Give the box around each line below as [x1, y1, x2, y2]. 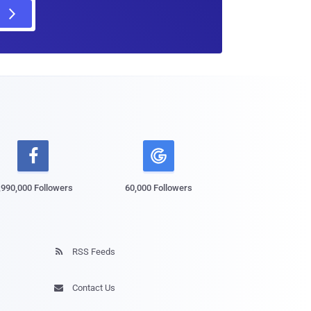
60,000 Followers [125, 182, 193, 193]
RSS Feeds [70, 246, 115, 257]
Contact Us [70, 282, 115, 293]
